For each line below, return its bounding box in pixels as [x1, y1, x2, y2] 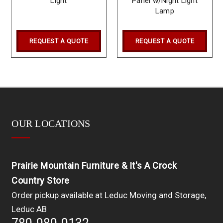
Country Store [11, 175, 70, 186]
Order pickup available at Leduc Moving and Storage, [11, 190, 207, 201]
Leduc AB [11, 204, 47, 215]
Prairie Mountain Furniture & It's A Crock [11, 160, 177, 171]
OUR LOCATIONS [11, 118, 91, 129]
